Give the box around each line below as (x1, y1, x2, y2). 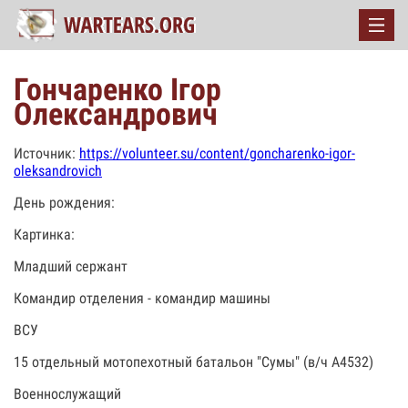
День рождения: (14, 194, 115, 211)
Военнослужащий (14, 385, 121, 403)
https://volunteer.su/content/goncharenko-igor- (79, 145, 355, 162)
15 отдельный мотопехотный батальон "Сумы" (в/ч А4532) (14, 353, 373, 371)
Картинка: (14, 226, 75, 243)
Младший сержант (14, 258, 127, 275)
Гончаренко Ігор (14, 71, 221, 107)
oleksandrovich (14, 162, 102, 179)
